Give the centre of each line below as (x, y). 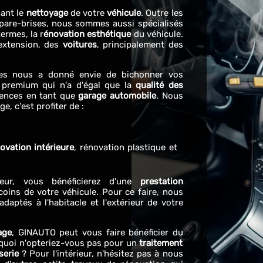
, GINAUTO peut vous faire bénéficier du (97, 232)
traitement (161, 243)
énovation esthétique (87, 34)
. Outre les (162, 13)
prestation (161, 181)
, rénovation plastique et (126, 147)
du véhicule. (157, 34)
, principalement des (140, 45)
